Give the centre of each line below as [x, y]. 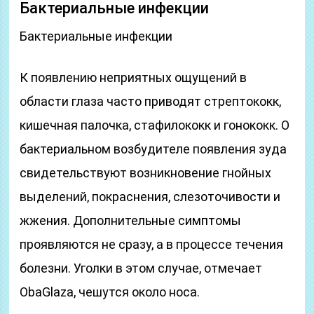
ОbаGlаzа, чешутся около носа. [110, 292]
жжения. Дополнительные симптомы [131, 220]
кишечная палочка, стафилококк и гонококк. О [155, 125]
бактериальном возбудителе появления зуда [153, 149]
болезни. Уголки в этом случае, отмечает [141, 268]
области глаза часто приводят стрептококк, [151, 101]
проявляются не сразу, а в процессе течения [152, 244]
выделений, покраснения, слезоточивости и [150, 197]
